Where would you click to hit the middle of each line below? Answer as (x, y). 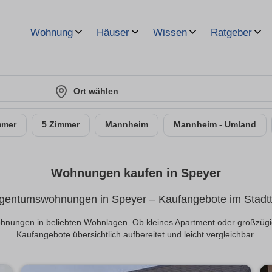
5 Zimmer (61, 125)
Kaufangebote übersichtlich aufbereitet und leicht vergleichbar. (136, 235)
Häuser (113, 32)
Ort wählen (96, 91)
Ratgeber (231, 32)
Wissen (170, 32)
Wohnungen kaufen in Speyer (136, 173)
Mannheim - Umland (215, 125)
